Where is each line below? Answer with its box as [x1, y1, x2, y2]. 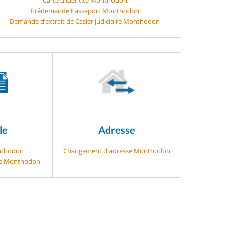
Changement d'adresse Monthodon [63, 146, 170, 155]
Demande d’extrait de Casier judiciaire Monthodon [10, 16, 160, 26]
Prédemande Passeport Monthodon [30, 6, 139, 15]
